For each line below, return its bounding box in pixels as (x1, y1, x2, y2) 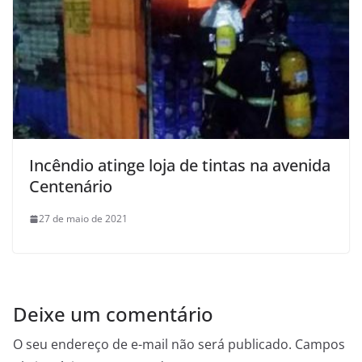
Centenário (29, 175, 112, 198)
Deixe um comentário (13, 301, 213, 328)
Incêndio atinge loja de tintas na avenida (29, 154, 330, 177)
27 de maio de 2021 (39, 212, 128, 226)
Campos (295, 335, 345, 354)
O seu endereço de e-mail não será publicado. (13, 335, 292, 354)
